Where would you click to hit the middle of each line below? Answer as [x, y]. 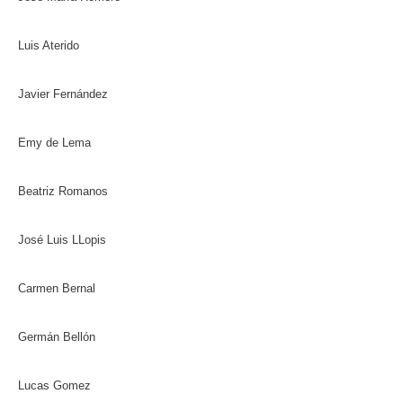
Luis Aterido [49, 45]
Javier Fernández [63, 94]
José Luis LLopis [62, 240]
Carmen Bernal [57, 288]
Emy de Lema [54, 143]
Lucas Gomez [54, 385]
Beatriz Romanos [63, 191]
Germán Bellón [57, 337]
